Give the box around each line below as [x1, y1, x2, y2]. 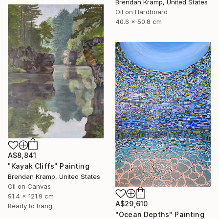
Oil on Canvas [8, 182, 51, 191]
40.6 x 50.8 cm [115, 18, 162, 26]
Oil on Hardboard [115, 8, 168, 16]
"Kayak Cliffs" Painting [8, 162, 89, 171]
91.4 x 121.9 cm [8, 192, 54, 200]
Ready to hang [8, 202, 52, 210]
